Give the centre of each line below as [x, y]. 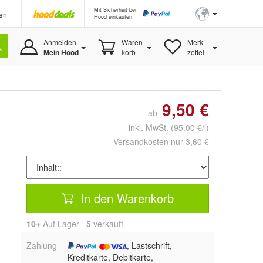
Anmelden [60, 42]
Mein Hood [61, 52]
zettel [195, 52]
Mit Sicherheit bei [115, 10]
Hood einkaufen [113, 17]
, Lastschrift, [149, 245]
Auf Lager [63, 224]
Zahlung [42, 245]
